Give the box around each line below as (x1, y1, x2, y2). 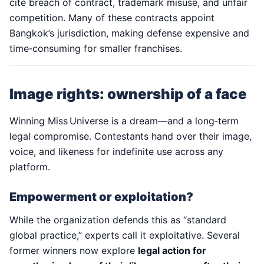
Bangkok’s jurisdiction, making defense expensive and (9, 27, 249, 39)
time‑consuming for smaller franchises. (9, 42, 182, 55)
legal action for (138, 245, 206, 257)
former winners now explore (9, 245, 138, 257)
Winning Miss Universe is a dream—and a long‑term (9, 115, 239, 127)
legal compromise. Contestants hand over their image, (9, 130, 252, 143)
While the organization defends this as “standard (9, 214, 226, 226)
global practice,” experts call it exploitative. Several (9, 229, 240, 242)
